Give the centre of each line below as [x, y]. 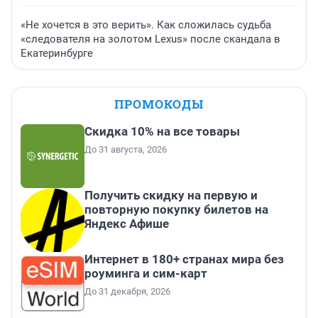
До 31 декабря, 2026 [127, 292]
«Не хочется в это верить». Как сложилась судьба [146, 25]
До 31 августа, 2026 [126, 150]
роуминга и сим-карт [146, 274]
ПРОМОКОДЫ [159, 104]
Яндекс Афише [127, 224]
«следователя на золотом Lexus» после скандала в [150, 39]
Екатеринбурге [57, 54]
